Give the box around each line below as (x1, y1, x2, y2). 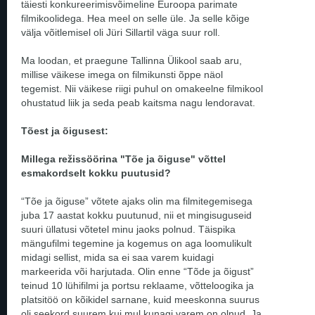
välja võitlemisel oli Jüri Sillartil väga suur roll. (21, 26, 223, 38)
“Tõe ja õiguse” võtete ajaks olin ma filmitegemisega (21, 195, 252, 207)
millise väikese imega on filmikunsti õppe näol (21, 68, 223, 80)
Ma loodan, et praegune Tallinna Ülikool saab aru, (21, 54, 242, 66)
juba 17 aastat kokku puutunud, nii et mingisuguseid (21, 209, 252, 221)
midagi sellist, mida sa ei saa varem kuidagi (21, 251, 214, 263)
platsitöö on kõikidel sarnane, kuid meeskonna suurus (21, 293, 259, 305)
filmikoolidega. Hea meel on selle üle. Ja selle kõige (21, 12, 250, 24)
